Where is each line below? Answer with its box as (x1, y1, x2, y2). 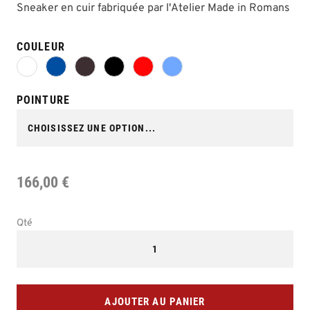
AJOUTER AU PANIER (104, 295, 206, 308)
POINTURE (17, 93, 70, 107)
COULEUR (17, 40, 65, 53)
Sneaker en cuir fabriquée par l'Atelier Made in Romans (17, 1, 293, 15)
